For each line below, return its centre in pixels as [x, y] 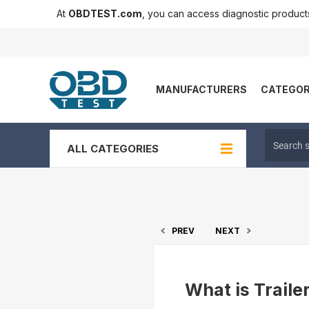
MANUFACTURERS [201, 89]
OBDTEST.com [105, 13]
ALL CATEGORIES [113, 149]
